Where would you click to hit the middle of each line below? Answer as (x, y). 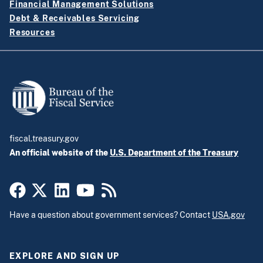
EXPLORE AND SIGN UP (65, 256)
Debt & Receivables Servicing (75, 18)
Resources (32, 33)
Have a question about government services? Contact (111, 215)
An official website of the (60, 152)
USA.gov (228, 215)
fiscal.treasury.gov (45, 138)
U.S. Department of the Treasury (174, 152)
